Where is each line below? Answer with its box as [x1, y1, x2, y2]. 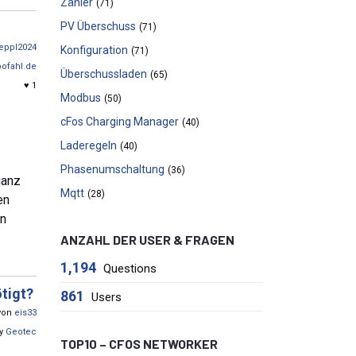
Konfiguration [60, 44, 128, 56]
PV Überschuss [60, 20, 136, 33]
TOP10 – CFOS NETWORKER [60, 336, 218, 351]
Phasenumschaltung [60, 163, 164, 176]
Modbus [60, 91, 101, 104]
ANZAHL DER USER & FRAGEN [60, 232, 234, 247]
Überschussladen [60, 68, 147, 80]
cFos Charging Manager [60, 115, 179, 128]
